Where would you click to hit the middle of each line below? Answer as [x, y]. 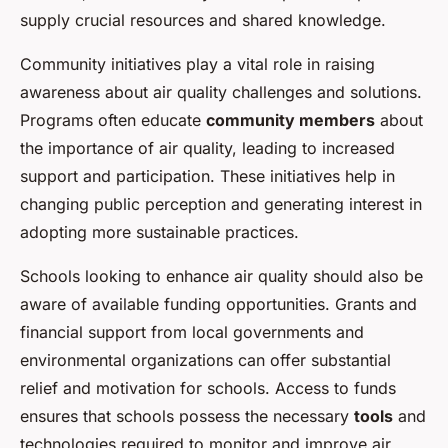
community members [290, 120]
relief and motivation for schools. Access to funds [208, 388]
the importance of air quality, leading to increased [207, 148]
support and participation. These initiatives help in [207, 176]
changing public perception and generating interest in [221, 204]
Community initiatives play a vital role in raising [197, 64]
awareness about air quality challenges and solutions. [221, 92]
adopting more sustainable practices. [159, 232]
